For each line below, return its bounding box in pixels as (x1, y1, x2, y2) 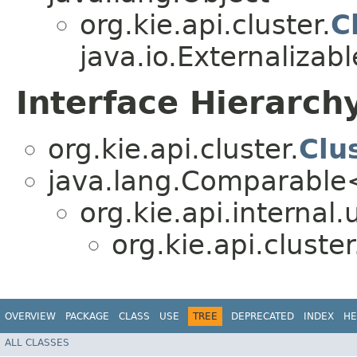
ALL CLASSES (5, 337, 69, 349)
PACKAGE (65, 310, 109, 322)
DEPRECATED (231, 310, 294, 322)
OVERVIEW (5, 310, 56, 322)
